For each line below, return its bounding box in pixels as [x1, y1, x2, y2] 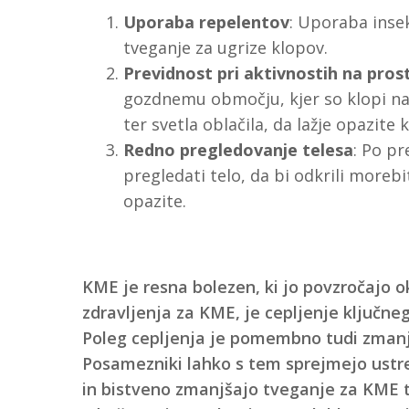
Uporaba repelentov [122, 10, 289, 33]
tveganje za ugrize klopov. [122, 36, 328, 58]
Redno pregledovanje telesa [122, 138, 353, 161]
